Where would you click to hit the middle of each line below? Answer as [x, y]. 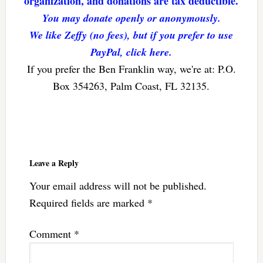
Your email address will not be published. [118, 185]
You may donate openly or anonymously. [131, 18]
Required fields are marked [88, 202]
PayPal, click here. [131, 52]
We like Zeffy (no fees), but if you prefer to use [131, 35]
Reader [21, 140]
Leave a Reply [54, 163]
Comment [51, 233]
